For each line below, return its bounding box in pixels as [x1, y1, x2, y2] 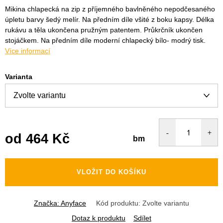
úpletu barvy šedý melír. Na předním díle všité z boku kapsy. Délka [5, 15, 214, 23]
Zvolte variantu [142, 199, 189, 207]
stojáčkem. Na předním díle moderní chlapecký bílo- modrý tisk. [5, 36, 206, 44]
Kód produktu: [96, 199, 140, 207]
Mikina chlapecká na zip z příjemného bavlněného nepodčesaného [5, 4, 215, 13]
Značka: [34, 199, 61, 207]
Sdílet [133, 214, 151, 222]
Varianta [5, 72, 32, 81]
